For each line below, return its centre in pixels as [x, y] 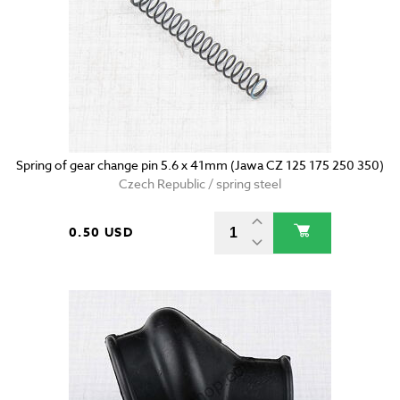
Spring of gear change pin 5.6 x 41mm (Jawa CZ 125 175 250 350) [200, 165]
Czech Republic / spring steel [200, 184]
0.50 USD [101, 233]
